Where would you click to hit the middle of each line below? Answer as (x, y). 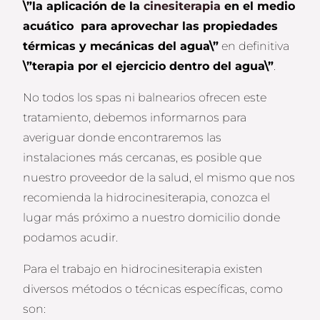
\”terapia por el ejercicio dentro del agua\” (149, 66)
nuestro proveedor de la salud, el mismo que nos (159, 178)
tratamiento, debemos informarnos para (135, 118)
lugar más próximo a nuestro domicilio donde (152, 218)
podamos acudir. (71, 238)
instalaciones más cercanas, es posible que (142, 158)
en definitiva (254, 46)
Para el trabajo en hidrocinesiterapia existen (143, 269)
